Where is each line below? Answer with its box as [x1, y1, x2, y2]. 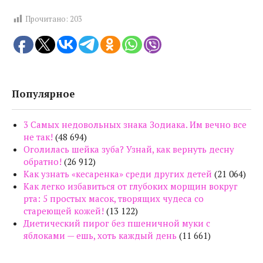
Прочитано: [25, 14, 68, 24]
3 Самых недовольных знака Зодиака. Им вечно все [23, 118, 247, 130]
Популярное [12, 87, 75, 100]
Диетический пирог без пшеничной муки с [23, 217, 210, 229]
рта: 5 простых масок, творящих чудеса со [23, 192, 204, 204]
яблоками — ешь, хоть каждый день [23, 229, 177, 241]
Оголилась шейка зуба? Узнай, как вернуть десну [23, 143, 234, 155]
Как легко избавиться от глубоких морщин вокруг [23, 180, 238, 192]
